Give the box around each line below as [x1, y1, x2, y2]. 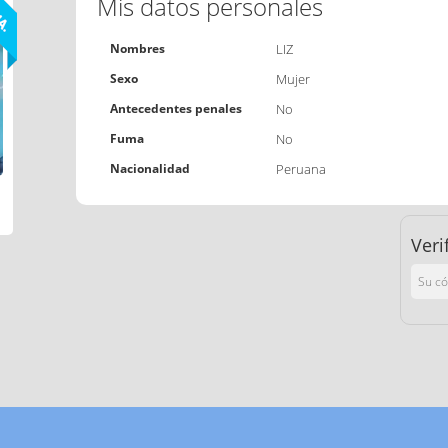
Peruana [275, 160, 326, 179]
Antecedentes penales [109, 100, 242, 118]
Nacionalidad [109, 160, 190, 178]
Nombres [109, 40, 165, 58]
